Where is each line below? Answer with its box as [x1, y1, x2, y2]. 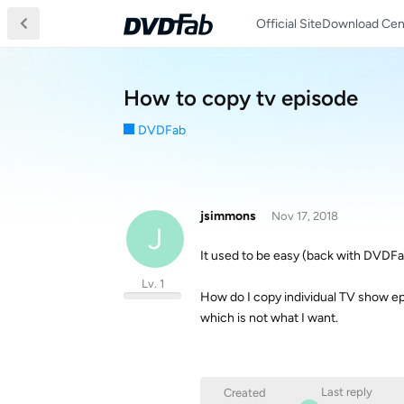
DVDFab [138, 123, 186, 138]
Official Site [256, 15, 322, 32]
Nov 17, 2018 [271, 209, 338, 223]
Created [224, 386, 266, 399]
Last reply [321, 385, 372, 399]
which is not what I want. [200, 310, 338, 326]
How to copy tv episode [124, 85, 358, 111]
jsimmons [200, 208, 256, 224]
